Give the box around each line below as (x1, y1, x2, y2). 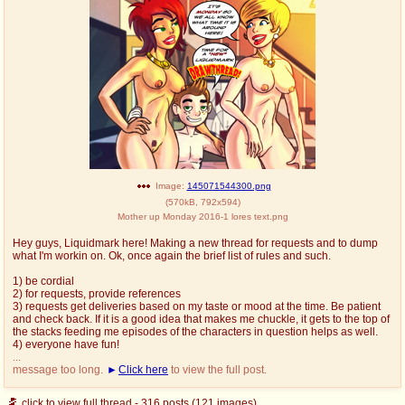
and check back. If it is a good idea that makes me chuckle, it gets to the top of (13, 313, 390, 325)
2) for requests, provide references (13, 287, 181, 299)
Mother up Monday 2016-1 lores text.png (117, 211, 288, 221)
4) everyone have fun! (13, 338, 119, 350)
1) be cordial (13, 275, 74, 287)
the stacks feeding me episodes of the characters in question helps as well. (13, 325, 378, 337)
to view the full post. (168, 363, 267, 375)
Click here (118, 363, 168, 375)
